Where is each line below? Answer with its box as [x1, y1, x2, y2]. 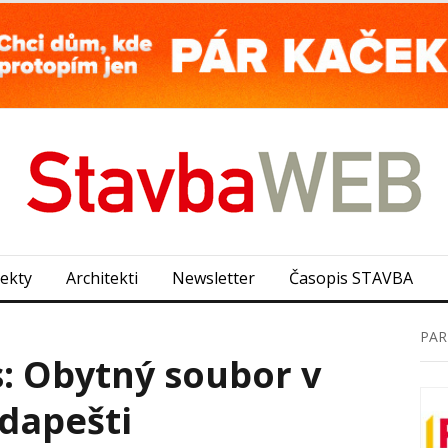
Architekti [66, 266, 138, 289]
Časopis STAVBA [289, 266, 413, 289]
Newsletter [172, 266, 255, 289]
